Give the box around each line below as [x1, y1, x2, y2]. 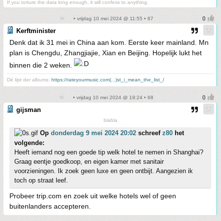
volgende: [14, 139, 44, 147]
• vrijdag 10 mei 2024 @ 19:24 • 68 [72, 95, 153, 100]
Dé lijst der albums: [7, 77, 51, 82]
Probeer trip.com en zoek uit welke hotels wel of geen [9, 192, 176, 200]
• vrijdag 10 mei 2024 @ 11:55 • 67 [72, 16, 153, 21]
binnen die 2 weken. [9, 61, 74, 69]
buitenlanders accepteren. [9, 202, 91, 210]
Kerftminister [16, 27, 56, 35]
